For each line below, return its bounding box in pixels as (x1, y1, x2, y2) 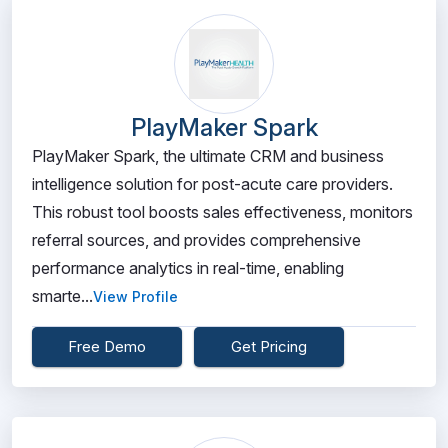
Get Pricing (231, 337, 307, 356)
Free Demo (68, 337, 146, 356)
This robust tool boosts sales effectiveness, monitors (32, 202, 413, 222)
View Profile (93, 288, 178, 305)
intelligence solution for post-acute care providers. (32, 174, 393, 194)
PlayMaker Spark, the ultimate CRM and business (32, 146, 384, 166)
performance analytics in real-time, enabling (32, 258, 344, 278)
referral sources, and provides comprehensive (32, 230, 361, 250)
